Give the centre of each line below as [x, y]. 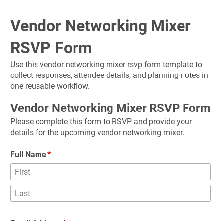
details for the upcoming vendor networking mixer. [97, 132]
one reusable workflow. [50, 86]
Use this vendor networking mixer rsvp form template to [106, 64]
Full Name [28, 155]
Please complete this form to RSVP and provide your [101, 122]
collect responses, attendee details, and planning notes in [109, 75]
